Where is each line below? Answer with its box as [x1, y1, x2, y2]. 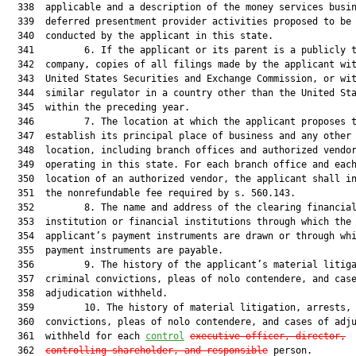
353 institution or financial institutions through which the [6, 216, 351, 227]
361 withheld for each [6, 331, 145, 342]
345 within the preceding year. [6, 102, 190, 113]
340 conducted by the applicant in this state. [6, 30, 273, 41]
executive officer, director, [190, 331, 346, 342]
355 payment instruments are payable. [6, 245, 223, 256]
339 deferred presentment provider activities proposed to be [6, 16, 351, 27]
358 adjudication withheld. [6, 288, 168, 299]
